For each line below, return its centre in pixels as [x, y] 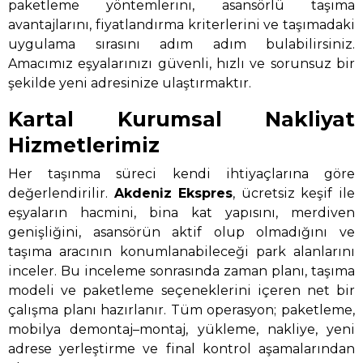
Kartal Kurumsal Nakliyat [181, 120]
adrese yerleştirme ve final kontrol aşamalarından [181, 348]
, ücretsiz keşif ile [294, 193]
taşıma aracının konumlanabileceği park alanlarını [181, 251]
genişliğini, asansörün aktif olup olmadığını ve [181, 232]
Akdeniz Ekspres [173, 193]
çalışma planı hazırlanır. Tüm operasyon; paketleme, [181, 310]
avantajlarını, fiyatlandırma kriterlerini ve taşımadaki [181, 25]
